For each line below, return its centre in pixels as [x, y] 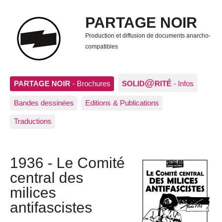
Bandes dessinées [44, 103]
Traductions [32, 121]
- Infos [183, 83]
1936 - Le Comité [67, 163]
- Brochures [90, 83]
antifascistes [51, 207]
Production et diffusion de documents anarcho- [148, 36]
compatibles [101, 47]
